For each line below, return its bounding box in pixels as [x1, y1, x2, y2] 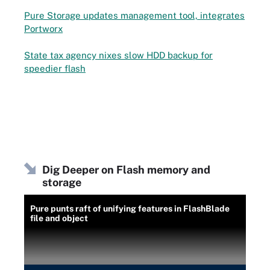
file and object [30, 213, 88, 223]
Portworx [24, 23, 63, 34]
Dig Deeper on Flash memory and [42, 163, 210, 176]
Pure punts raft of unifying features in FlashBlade [30, 204, 230, 213]
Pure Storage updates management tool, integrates [24, 10, 245, 20]
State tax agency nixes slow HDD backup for [24, 50, 213, 60]
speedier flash [24, 63, 86, 74]
